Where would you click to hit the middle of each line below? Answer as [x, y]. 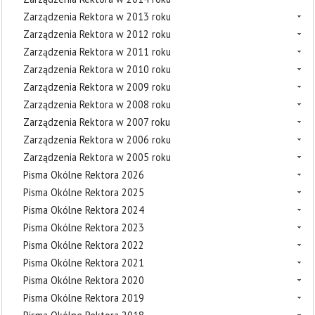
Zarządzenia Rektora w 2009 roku [97, 87]
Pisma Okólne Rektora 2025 [84, 192]
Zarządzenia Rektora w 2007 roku [97, 122]
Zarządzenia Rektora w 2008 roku [97, 104]
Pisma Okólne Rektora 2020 [84, 280]
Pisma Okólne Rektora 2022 [84, 245]
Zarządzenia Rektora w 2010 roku [97, 69]
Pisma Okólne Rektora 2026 [84, 175]
